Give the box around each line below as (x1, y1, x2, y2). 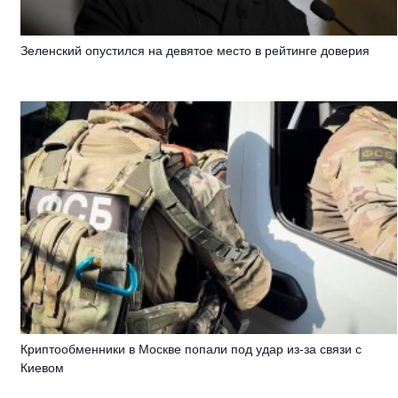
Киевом (20, 360, 65, 375)
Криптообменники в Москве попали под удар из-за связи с (20, 341, 362, 356)
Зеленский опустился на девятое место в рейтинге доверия (20, 44, 370, 59)
